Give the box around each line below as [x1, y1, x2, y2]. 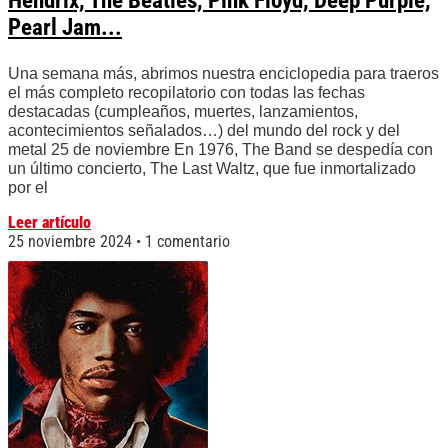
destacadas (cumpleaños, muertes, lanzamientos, [8, 103, 358, 121]
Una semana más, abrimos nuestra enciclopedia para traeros [8, 65, 439, 83]
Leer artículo [8, 213, 91, 233]
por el [8, 179, 48, 197]
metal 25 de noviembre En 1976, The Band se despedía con [8, 141, 433, 159]
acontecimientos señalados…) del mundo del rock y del [8, 122, 400, 140]
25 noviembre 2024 [8, 232, 136, 252]
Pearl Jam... [8, 14, 122, 42]
